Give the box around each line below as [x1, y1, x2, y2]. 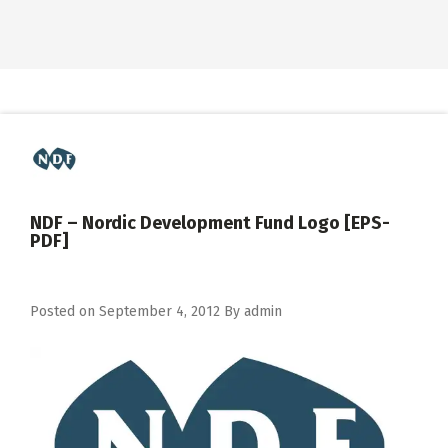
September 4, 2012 [99, 303, 220, 320]
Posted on [30, 303, 99, 320]
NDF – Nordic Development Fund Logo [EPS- [30, 212, 390, 234]
